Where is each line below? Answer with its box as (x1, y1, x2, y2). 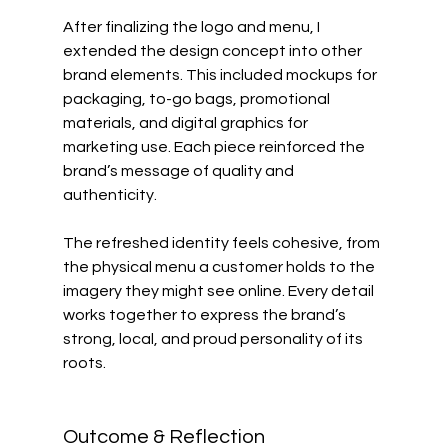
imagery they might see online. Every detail (62, 283, 377, 299)
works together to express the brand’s (62, 307, 349, 323)
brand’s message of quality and (62, 163, 297, 179)
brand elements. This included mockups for (62, 67, 380, 83)
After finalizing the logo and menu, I (62, 19, 323, 35)
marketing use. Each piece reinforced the (62, 139, 368, 155)
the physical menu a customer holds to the (62, 259, 378, 275)
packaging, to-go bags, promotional (62, 91, 333, 107)
